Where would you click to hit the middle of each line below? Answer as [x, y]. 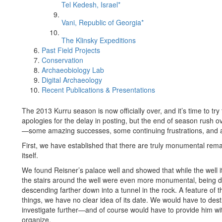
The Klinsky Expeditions [99, 40]
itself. [30, 155]
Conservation [62, 60]
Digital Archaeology [72, 80]
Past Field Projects [71, 50]
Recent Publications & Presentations [98, 90]
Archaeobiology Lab [73, 70]
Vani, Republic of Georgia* [103, 22]
